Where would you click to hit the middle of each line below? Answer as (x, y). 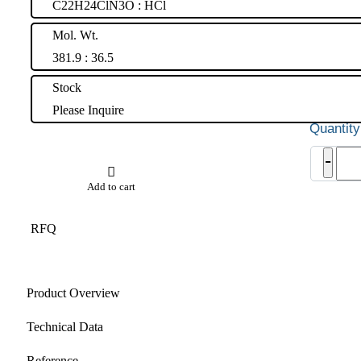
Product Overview (73, 293)
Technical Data (65, 326)
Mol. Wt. (75, 35)
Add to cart (111, 186)
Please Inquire (88, 110)
